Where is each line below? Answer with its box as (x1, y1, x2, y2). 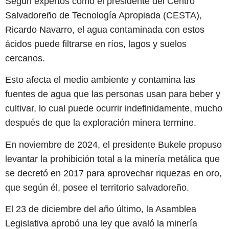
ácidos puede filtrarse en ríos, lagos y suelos (5, 38, 187, 49)
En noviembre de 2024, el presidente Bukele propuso (5, 139, 222, 150)
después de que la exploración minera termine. (5, 118, 196, 128)
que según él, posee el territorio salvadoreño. (5, 182, 189, 193)
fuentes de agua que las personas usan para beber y (5, 89, 220, 100)
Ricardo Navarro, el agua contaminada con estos (5, 24, 204, 35)
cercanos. (5, 53, 45, 63)
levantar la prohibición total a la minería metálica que (5, 153, 220, 164)
